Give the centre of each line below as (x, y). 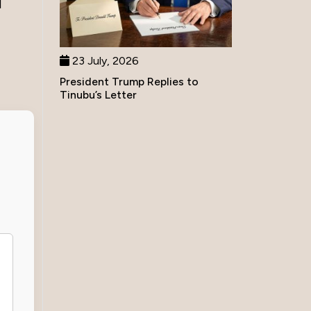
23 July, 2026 (104, 60)
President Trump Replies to (129, 81)
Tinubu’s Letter (98, 94)
